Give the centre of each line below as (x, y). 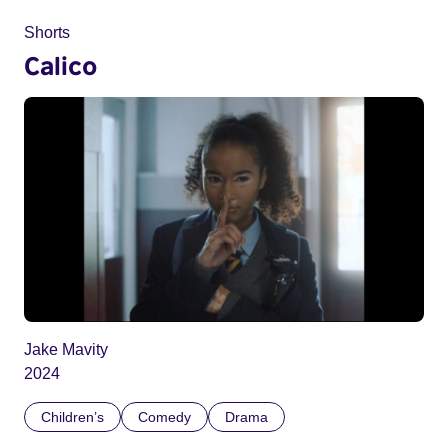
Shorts (47, 32)
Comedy (164, 417)
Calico (60, 64)
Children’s (72, 417)
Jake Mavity (66, 350)
